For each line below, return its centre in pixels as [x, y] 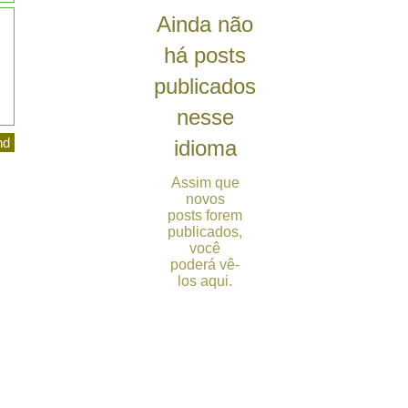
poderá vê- [205, 265]
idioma [205, 148]
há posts [205, 55]
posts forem [205, 215]
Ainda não [205, 24]
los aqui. [205, 281]
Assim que [205, 183]
